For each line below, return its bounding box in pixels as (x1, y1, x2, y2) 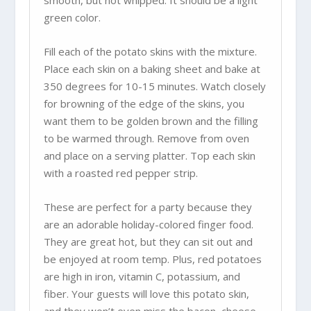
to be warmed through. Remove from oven (44, 131, 250, 145)
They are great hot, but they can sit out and (44, 235, 253, 249)
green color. (44, 10, 101, 24)
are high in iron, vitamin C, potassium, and (44, 269, 241, 283)
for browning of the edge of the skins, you (44, 96, 245, 110)
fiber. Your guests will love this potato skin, (44, 287, 250, 301)
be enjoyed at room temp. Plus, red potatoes (44, 252, 262, 266)
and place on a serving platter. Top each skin (44, 149, 256, 162)
